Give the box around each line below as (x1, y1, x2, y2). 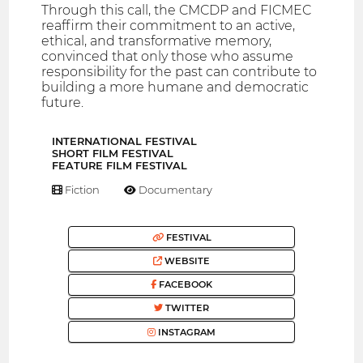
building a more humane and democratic (41, 79, 310, 95)
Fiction (62, 183, 100, 197)
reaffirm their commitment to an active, (41, 17, 296, 33)
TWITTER (163, 302, 209, 314)
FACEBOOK (156, 279, 212, 291)
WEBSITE (162, 255, 210, 267)
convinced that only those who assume (41, 48, 294, 64)
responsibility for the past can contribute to (41, 63, 318, 79)
